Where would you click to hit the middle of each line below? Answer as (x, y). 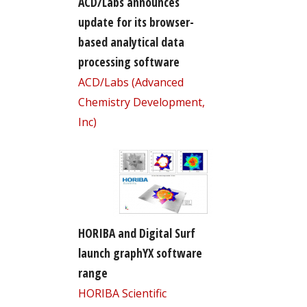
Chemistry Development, (141, 102)
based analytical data (131, 41)
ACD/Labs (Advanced (131, 82)
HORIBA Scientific (122, 293)
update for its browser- (136, 22)
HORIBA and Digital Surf (136, 233)
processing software (128, 61)
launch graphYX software (140, 253)
